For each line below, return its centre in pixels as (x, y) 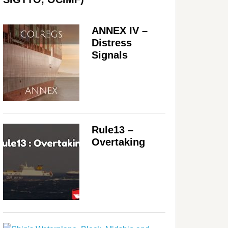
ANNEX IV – (120, 30)
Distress (112, 42)
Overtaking (118, 142)
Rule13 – (112, 130)
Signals (110, 55)
